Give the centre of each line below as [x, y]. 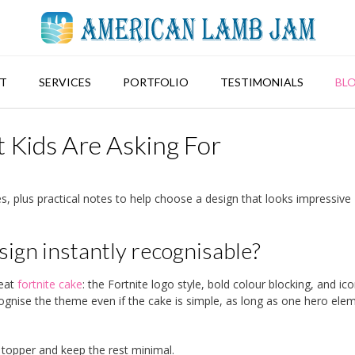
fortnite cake [50, 284]
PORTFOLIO [156, 82]
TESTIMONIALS [262, 82]
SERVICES [65, 82]
